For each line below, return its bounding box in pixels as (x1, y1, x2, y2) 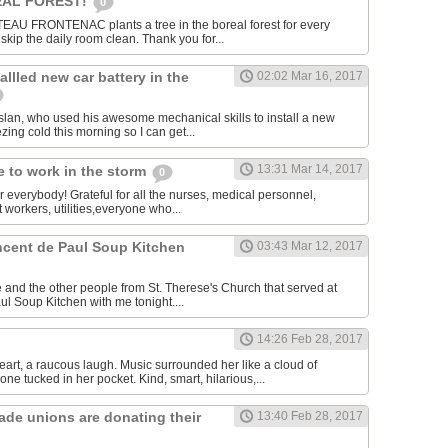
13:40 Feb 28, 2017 (257, 409, 363, 424)
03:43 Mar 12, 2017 (257, 239, 363, 254)
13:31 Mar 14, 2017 (257, 162, 363, 177)
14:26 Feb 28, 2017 (257, 332, 363, 347)
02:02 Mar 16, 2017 (257, 69, 363, 84)
